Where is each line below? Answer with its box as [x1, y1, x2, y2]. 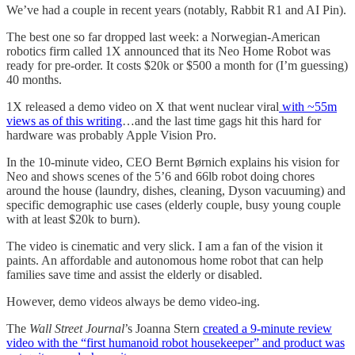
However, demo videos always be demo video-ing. [6, 295, 260, 309]
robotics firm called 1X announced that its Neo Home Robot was [6, 44, 330, 59]
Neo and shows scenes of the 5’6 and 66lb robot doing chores [6, 170, 315, 184]
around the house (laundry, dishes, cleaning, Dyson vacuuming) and [6, 184, 345, 198]
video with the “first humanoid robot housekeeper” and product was [6, 336, 345, 350]
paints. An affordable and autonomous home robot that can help [6, 254, 323, 268]
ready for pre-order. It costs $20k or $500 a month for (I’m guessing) [6, 59, 348, 73]
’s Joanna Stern [124, 322, 203, 336]
